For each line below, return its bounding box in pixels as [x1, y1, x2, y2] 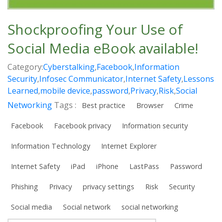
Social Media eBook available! [7, 38, 198, 57]
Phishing [11, 181, 38, 191]
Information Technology [11, 141, 90, 151]
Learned [7, 85, 38, 96]
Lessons [183, 73, 214, 84]
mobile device [40, 85, 90, 96]
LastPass [129, 161, 159, 171]
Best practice [82, 100, 125, 110]
